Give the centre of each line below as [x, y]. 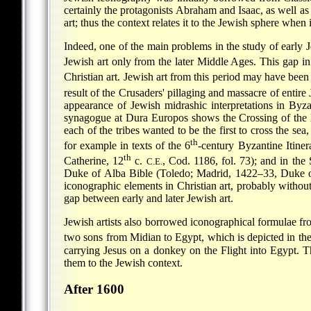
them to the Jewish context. [123, 262]
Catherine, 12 [94, 161]
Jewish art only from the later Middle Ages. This [172, 62]
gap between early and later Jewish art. [149, 199]
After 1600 [94, 289]
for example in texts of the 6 [127, 145]
